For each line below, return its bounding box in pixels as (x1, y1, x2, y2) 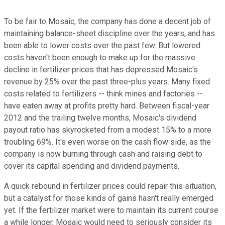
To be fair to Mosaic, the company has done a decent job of (4, 17, 211, 27)
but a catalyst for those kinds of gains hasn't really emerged (4, 193, 213, 203)
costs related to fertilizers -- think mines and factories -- (4, 89, 203, 99)
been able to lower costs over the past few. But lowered (4, 41, 200, 51)
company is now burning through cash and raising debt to (4, 149, 202, 159)
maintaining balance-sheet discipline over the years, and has (4, 29, 215, 39)
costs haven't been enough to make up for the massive (4, 53, 195, 63)
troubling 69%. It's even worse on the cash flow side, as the (4, 137, 211, 147)
